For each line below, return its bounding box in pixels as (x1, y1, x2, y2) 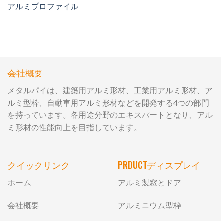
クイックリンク (7, 158, 70, 172)
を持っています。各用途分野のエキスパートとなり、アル (7, 110, 213, 119)
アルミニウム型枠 (118, 200, 181, 210)
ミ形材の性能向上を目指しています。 (7, 122, 142, 132)
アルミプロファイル (7, 1, 78, 11)
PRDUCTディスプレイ (118, 158, 200, 172)
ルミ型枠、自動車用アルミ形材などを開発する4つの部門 (7, 97, 209, 107)
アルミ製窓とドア (118, 178, 181, 187)
